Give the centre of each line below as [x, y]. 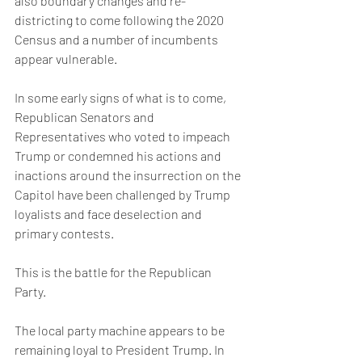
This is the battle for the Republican [114, 272]
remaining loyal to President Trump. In [121, 349]
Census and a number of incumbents [118, 39]
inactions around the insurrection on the [129, 175]
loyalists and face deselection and [109, 214]
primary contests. [65, 233]
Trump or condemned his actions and [119, 156]
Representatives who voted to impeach [124, 136]
